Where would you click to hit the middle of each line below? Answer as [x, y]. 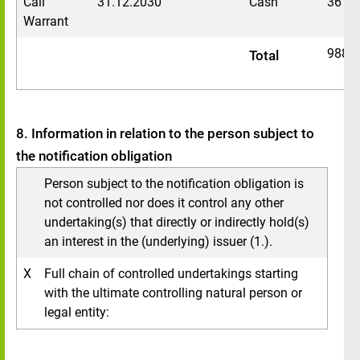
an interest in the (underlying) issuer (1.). [158, 241]
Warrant [46, 21]
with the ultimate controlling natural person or [173, 293]
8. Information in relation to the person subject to [165, 133]
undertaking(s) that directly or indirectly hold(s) [177, 222]
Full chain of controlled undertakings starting [171, 274]
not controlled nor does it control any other [164, 203]
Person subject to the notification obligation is [174, 184]
